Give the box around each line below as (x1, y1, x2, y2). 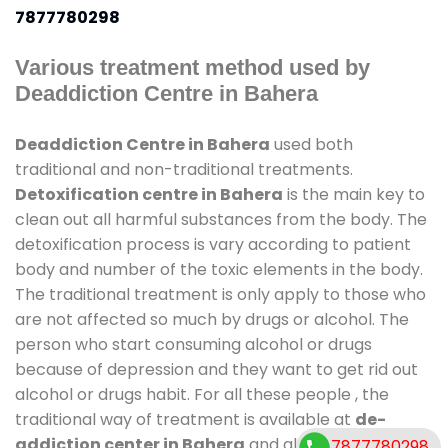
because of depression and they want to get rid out (15, 357, 418, 381)
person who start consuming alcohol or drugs (15, 332, 372, 356)
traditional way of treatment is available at (15, 407, 355, 431)
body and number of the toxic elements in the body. (15, 257, 423, 281)
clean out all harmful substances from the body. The (15, 207, 427, 231)
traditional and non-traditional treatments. (15, 157, 353, 181)
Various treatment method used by (15, 54, 370, 80)
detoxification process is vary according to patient (15, 232, 411, 256)
